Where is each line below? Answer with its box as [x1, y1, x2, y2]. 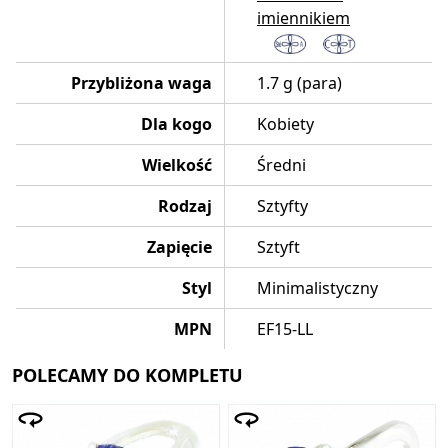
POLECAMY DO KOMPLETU [12, 363, 243, 388]
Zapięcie [147, 236, 212, 259]
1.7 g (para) [257, 72, 342, 95]
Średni [257, 154, 306, 177]
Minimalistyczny [257, 277, 378, 300]
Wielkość [142, 154, 212, 177]
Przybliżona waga [71, 72, 212, 95]
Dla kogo [141, 113, 212, 136]
